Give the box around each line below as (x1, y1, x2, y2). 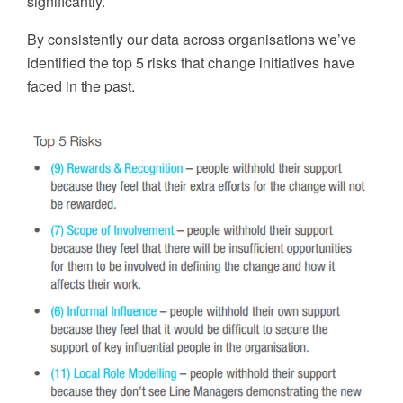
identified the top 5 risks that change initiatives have (27, 51, 354, 73)
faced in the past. (27, 75, 135, 96)
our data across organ (127, 28, 265, 49)
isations (265, 28, 318, 49)
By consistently (27, 28, 127, 49)
